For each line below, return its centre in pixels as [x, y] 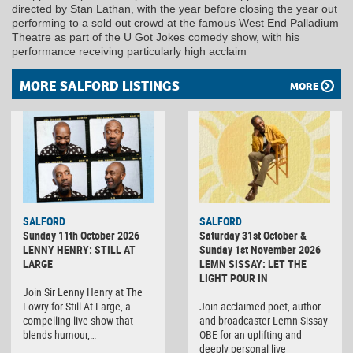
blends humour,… [59, 334]
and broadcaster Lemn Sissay [264, 320]
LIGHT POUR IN [234, 277]
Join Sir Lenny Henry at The [83, 292]
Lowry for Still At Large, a [77, 306]
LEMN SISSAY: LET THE [253, 263]
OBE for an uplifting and [251, 334]
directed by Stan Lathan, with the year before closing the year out [175, 9]
